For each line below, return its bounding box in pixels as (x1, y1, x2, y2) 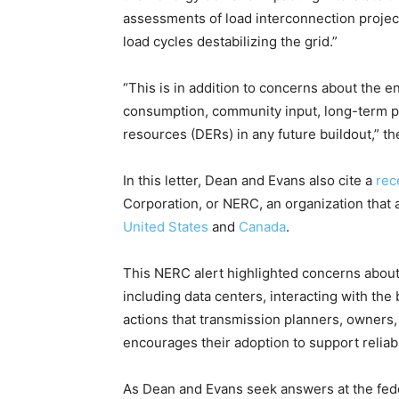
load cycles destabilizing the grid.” (123, 33, 338, 51)
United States (123, 218, 208, 236)
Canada (239, 218, 286, 236)
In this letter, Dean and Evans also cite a (123, 172, 376, 190)
